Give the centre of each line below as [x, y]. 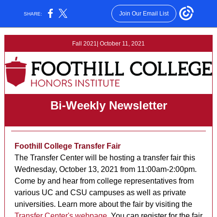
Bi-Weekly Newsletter [108, 105]
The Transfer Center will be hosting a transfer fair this [105, 158]
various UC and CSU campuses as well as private [100, 193]
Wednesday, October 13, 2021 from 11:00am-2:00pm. [106, 169]
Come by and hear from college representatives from [104, 181]
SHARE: [33, 14]
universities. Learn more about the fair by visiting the [103, 204]
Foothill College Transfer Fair [68, 146]
